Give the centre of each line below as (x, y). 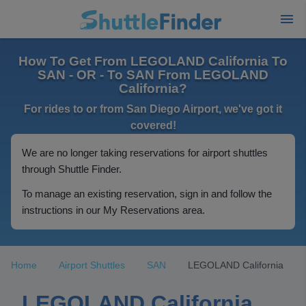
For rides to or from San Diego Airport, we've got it (153, 109)
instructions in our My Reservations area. (113, 210)
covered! (153, 125)
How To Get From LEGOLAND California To (153, 61)
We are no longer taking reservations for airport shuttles (145, 153)
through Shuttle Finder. (72, 169)
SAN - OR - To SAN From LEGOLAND (153, 75)
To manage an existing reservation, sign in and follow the (147, 194)
